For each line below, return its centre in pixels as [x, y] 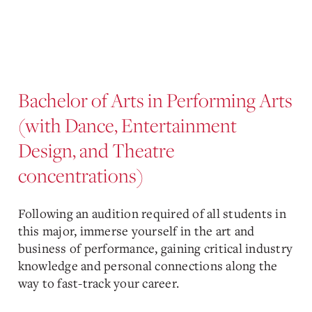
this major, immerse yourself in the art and [136, 231]
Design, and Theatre [96, 150]
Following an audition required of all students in [152, 213]
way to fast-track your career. [98, 283]
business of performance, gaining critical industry [155, 248]
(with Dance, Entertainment [127, 125]
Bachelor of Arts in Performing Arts [155, 100]
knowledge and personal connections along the [148, 265]
